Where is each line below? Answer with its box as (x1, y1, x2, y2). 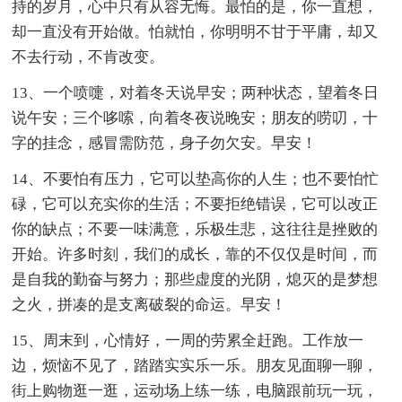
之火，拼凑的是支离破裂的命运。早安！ (12, 295, 287, 313)
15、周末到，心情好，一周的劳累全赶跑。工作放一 (12, 331, 364, 349)
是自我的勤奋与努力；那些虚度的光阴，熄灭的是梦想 (12, 270, 379, 288)
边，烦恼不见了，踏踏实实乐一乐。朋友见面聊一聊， (12, 356, 379, 374)
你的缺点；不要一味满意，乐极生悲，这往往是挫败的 (12, 220, 379, 238)
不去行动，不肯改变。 (12, 48, 165, 66)
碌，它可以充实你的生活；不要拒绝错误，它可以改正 (12, 195, 379, 213)
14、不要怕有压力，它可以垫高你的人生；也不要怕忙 (12, 170, 380, 188)
